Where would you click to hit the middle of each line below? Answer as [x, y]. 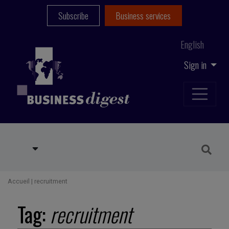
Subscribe [74, 16]
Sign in [196, 64]
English [192, 44]
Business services [143, 16]
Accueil [19, 181]
